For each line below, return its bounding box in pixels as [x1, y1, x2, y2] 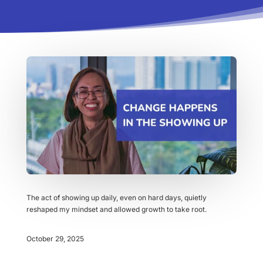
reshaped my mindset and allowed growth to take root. [26, 205, 207, 214]
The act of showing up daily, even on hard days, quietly [26, 193, 207, 203]
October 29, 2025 [26, 234, 84, 244]
